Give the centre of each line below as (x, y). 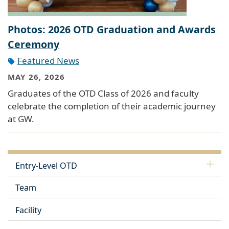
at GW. (21, 119)
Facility (28, 210)
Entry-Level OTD (46, 165)
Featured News (48, 60)
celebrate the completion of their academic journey (112, 106)
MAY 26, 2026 (37, 77)
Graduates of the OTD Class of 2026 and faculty (103, 93)
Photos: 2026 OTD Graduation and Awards (112, 29)
